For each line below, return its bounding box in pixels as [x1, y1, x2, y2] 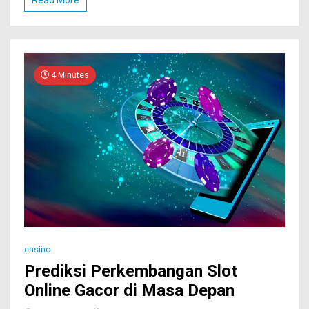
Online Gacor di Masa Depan [24, 280, 235, 300]
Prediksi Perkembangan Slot [24, 261, 237, 281]
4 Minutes [49, 70, 89, 80]
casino [24, 244, 50, 255]
